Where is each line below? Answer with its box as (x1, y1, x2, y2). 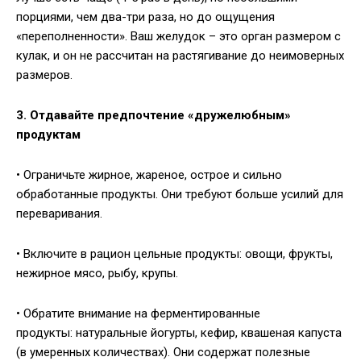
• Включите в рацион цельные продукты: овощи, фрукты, (16, 247, 333, 262)
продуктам (16, 127, 81, 143)
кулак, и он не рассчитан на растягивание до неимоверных (16, 48, 344, 64)
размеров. (16, 68, 73, 83)
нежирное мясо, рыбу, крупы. (16, 266, 178, 281)
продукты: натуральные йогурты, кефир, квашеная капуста (16, 326, 342, 341)
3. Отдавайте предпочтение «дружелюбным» (16, 108, 291, 123)
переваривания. (16, 206, 102, 222)
